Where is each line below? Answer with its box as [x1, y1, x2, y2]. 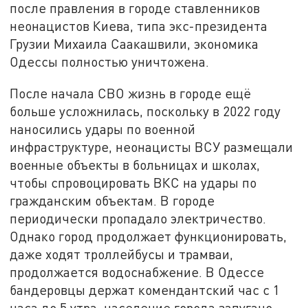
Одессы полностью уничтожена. [10, 54, 210, 70]
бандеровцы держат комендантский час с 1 [10, 281, 280, 298]
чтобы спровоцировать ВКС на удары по [10, 174, 257, 190]
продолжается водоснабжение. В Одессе [10, 263, 265, 280]
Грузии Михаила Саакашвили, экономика [10, 36, 259, 52]
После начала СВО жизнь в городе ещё [10, 85, 252, 101]
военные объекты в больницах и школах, [10, 156, 261, 173]
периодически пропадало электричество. [10, 210, 267, 226]
